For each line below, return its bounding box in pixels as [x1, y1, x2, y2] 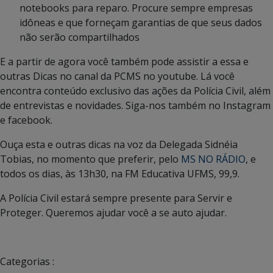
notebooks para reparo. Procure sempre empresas [19, 1, 253, 15]
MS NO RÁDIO [179, 152, 246, 166]
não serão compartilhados [19, 30, 140, 44]
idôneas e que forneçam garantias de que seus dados [19, 16, 262, 30]
